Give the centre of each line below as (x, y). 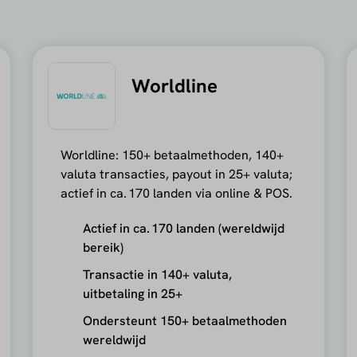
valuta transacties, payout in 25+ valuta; (177, 174)
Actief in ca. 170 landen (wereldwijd (184, 228)
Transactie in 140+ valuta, (158, 274)
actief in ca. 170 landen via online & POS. (177, 193)
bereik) (104, 247)
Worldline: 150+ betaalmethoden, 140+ (173, 155)
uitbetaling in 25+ (133, 293)
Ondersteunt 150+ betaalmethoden (185, 320)
